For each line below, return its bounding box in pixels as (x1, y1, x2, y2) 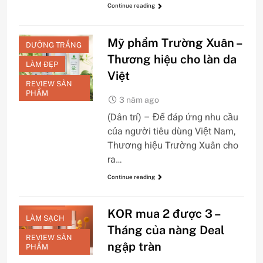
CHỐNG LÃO (26, 146, 70, 156)
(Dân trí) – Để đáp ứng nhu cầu (107, 110, 238, 124)
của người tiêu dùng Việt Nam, (107, 124, 235, 139)
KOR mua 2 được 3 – (107, 207, 221, 221)
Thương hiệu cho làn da (107, 52, 237, 66)
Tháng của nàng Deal (107, 223, 224, 238)
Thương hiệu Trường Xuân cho (107, 138, 238, 153)
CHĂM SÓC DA (26, 117, 78, 127)
